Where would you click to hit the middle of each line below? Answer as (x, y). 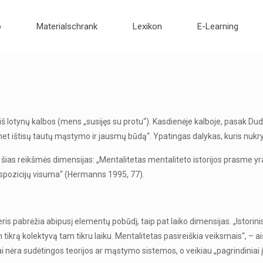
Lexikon (148, 26)
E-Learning (218, 26)
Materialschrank (67, 26)
